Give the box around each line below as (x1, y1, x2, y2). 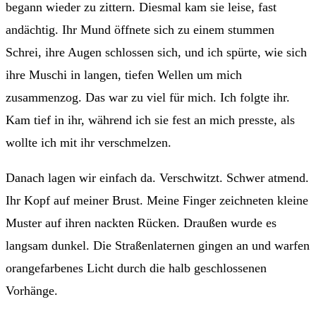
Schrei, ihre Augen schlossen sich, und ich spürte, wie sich (6, 44, 307, 59)
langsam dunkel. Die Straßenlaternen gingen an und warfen (6, 238, 310, 253)
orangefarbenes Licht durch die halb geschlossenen (6, 260, 267, 275)
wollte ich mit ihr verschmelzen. (6, 135, 171, 150)
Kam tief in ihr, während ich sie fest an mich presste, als (6, 112, 295, 127)
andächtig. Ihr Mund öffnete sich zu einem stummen (6, 22, 274, 37)
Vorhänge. (6, 283, 58, 298)
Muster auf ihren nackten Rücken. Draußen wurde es (6, 215, 276, 230)
